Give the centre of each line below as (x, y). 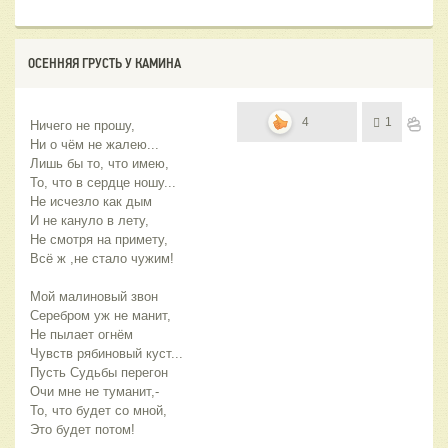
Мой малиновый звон (94, 296)
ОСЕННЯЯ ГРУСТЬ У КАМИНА (104, 62)
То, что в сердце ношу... (103, 182)
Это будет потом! (82, 429)
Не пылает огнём (81, 334)
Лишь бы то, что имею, (99, 163)
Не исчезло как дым (91, 201)
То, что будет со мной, (98, 410)
